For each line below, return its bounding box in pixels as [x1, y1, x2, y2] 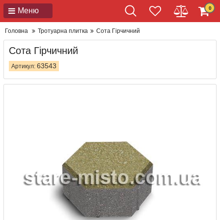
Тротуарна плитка [38, 27, 88, 34]
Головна [5, 27, 28, 34]
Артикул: [11, 63, 35, 70]
